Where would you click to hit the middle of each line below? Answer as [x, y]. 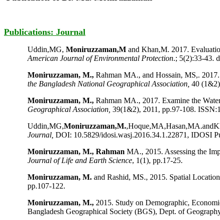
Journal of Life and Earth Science [80, 160]
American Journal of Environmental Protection [100, 58]
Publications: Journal [45, 32]
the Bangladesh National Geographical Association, [109, 84]
